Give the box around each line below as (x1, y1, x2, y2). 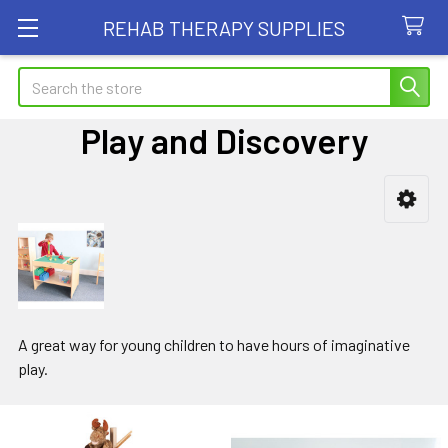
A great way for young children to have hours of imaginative (18, 335, 410, 355)
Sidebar (18, 211, 118, 247)
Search (18, 69, 64, 88)
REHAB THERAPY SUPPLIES (103, 15, 345, 40)
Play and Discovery (80, 119, 368, 161)
